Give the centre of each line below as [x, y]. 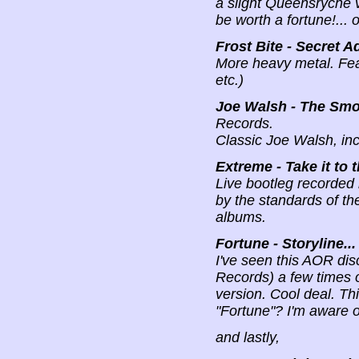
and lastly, [248, 338]
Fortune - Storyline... [286, 244]
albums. [241, 218]
